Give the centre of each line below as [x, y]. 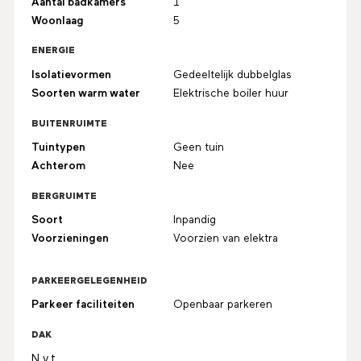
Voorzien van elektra [226, 239]
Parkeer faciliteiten [83, 305]
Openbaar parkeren [223, 305]
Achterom [58, 166]
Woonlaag [57, 21]
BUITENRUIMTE [69, 124]
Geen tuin [199, 147]
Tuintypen [58, 147]
